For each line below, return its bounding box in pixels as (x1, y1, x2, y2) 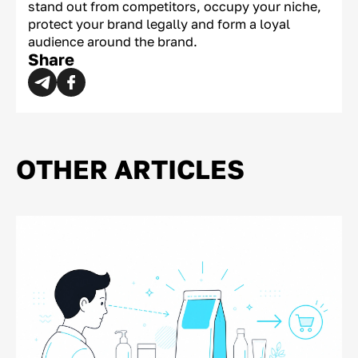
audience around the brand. (28, 33, 197, 50)
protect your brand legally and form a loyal (28, 15, 290, 32)
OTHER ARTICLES (16, 153, 245, 185)
